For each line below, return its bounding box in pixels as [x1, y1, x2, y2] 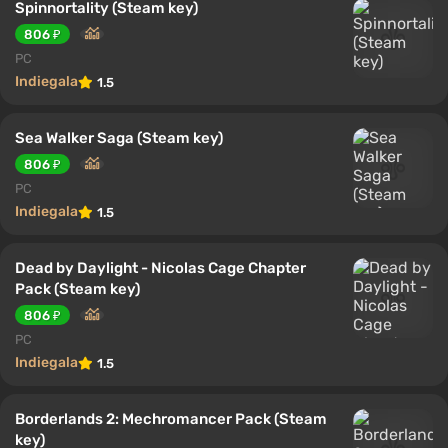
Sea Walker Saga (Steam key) [15, 128, 223, 147]
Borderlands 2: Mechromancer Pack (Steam [15, 409, 327, 428]
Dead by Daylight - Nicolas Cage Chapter [15, 258, 306, 277]
